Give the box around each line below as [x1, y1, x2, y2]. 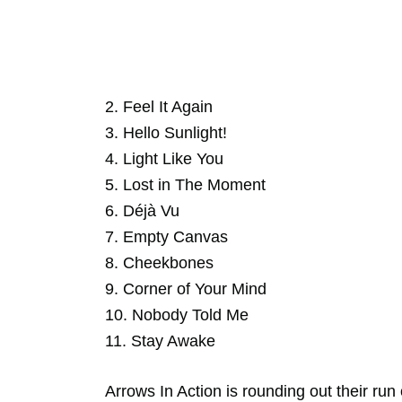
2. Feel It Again [105, 97, 213, 116]
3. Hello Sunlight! [105, 123, 227, 142]
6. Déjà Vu [105, 201, 179, 220]
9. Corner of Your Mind [105, 279, 267, 298]
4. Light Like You [105, 149, 223, 168]
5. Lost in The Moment [105, 175, 266, 194]
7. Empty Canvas [105, 227, 228, 246]
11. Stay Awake [105, 331, 215, 350]
